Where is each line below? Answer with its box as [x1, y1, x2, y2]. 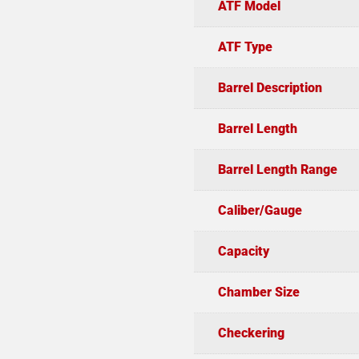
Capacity [217, 243, 269, 259]
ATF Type [217, 38, 272, 54]
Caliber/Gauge [217, 202, 302, 218]
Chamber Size [217, 284, 300, 300]
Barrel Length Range [217, 161, 337, 177]
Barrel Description [217, 79, 322, 95]
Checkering [217, 325, 284, 341]
